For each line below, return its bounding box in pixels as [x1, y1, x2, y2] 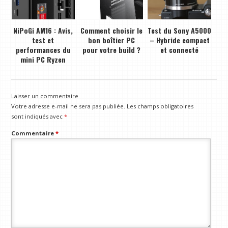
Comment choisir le [80, 24, 142, 36]
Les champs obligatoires [127, 102, 194, 110]
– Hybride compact [149, 34, 210, 45]
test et [32, 34, 54, 45]
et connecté [160, 44, 199, 55]
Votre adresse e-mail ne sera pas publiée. [11, 102, 126, 110]
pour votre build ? [82, 44, 140, 55]
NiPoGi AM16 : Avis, [13, 24, 73, 36]
